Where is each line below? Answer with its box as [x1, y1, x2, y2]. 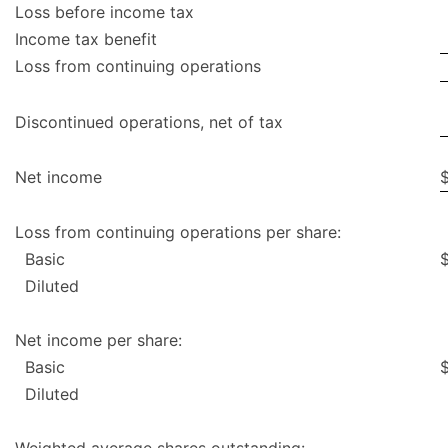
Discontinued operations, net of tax [15, 112, 283, 133]
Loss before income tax [15, 2, 194, 23]
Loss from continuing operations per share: [15, 222, 341, 243]
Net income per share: [15, 330, 182, 351]
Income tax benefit [15, 29, 157, 50]
